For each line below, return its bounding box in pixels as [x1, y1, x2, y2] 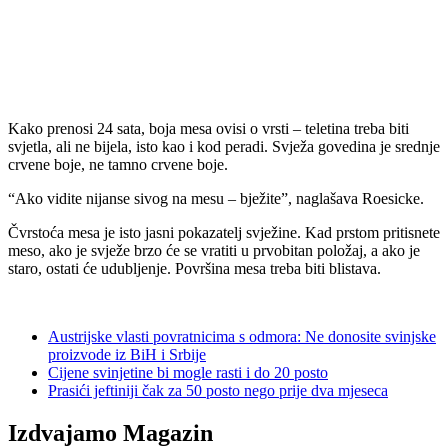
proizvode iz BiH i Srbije [48, 346, 206, 364]
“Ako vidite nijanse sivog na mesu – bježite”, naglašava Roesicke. [8, 190, 424, 208]
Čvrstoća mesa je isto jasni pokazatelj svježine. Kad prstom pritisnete [8, 224, 440, 242]
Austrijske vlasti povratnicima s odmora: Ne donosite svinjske [48, 328, 436, 346]
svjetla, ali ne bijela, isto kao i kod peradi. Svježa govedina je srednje [8, 138, 440, 156]
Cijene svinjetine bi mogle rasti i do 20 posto [48, 364, 328, 382]
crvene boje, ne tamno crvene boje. [8, 156, 228, 174]
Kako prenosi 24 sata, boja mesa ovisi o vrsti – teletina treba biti [8, 120, 409, 138]
